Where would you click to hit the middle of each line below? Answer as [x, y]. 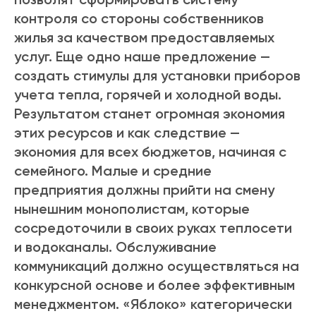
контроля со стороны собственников [139, 19]
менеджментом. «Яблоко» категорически [153, 304]
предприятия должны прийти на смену [144, 190]
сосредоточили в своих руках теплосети [153, 228]
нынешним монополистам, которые [132, 209]
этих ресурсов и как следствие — [127, 133]
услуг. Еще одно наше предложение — [142, 57]
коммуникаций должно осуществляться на [157, 266]
